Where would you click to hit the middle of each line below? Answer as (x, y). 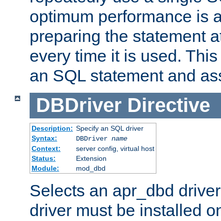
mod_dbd (91, 168)
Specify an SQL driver (110, 128)
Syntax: (44, 138)
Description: (52, 128)
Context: (46, 148)
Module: (45, 168)
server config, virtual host (115, 148)
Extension (91, 158)
